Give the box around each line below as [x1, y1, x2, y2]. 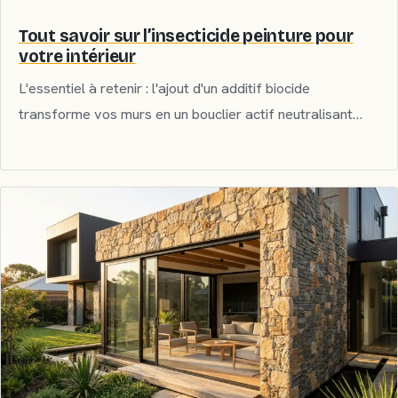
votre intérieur [19, 45, 136, 67]
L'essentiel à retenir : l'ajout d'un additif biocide [19, 78, 310, 98]
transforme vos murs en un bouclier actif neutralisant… [19, 104, 362, 123]
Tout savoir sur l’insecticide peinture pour [19, 25, 354, 46]
